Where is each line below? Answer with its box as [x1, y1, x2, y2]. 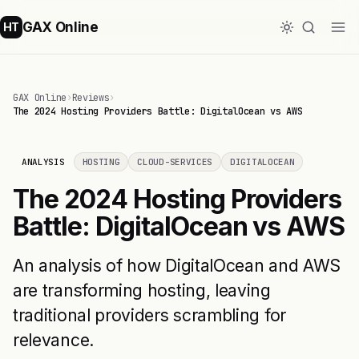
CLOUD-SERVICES [137, 156, 213, 167]
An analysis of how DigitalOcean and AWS [13, 256, 341, 276]
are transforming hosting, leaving [13, 280, 271, 301]
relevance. [13, 330, 94, 350]
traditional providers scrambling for [13, 305, 286, 325]
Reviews [71, 91, 110, 104]
